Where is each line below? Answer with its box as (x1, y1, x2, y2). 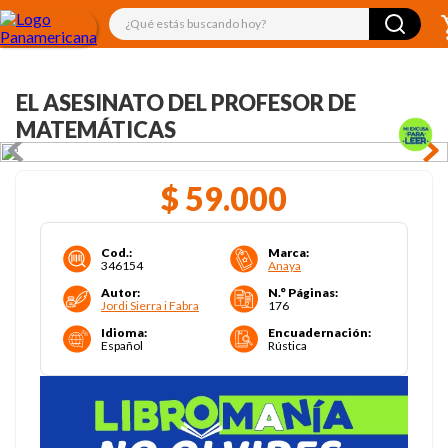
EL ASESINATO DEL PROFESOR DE (16, 89, 356, 116)
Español (101, 338, 143, 353)
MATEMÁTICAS (16, 116, 176, 143)
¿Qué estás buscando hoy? (108, 6, 288, 25)
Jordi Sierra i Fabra (101, 298, 199, 313)
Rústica (268, 338, 307, 353)
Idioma (101, 325, 144, 340)
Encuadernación (268, 325, 368, 340)
